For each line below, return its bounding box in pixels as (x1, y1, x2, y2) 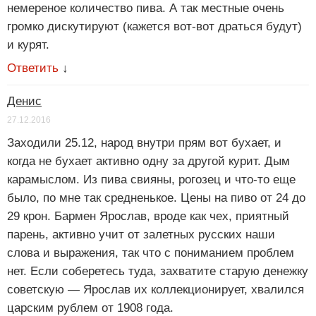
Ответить (7, 61, 59, 75)
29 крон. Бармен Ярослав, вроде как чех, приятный (7, 209, 289, 224)
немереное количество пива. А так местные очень (7, 1, 284, 16)
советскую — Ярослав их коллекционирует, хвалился (7, 283, 304, 297)
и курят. (7, 38, 49, 52)
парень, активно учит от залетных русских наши (7, 228, 275, 242)
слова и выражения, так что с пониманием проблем (7, 246, 294, 260)
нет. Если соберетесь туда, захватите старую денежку (7, 265, 308, 279)
